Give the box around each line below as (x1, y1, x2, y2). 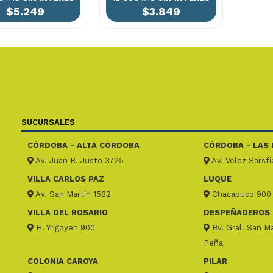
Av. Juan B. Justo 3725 (33, 156, 124, 166)
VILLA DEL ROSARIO (27, 208, 108, 218)
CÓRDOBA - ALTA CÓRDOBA (27, 141, 140, 151)
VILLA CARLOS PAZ (27, 174, 104, 184)
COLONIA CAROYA (27, 257, 98, 266)
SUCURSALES (21, 118, 75, 127)
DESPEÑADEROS (203, 208, 270, 218)
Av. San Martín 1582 (33, 190, 111, 199)
